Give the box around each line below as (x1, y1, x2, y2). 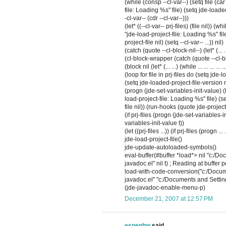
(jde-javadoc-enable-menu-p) (125, 184, 205, 192)
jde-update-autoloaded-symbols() (125, 144, 216, 151)
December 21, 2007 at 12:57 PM (125, 195, 213, 203)
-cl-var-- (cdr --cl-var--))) (125, 15, 189, 22)
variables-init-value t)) (125, 120, 184, 127)
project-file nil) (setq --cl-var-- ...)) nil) (125, 39, 223, 46)
